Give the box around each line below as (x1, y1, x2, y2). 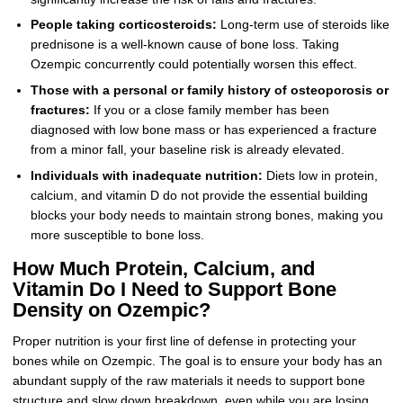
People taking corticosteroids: (30, 18, 217, 32)
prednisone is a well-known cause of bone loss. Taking (30, 38, 339, 52)
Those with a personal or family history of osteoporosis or (30, 84, 389, 98)
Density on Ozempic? (12, 298, 210, 321)
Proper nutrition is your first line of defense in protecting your (12, 335, 356, 349)
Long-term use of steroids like (216, 18, 390, 32)
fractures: (30, 103, 90, 118)
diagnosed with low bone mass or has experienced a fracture (30, 123, 377, 138)
